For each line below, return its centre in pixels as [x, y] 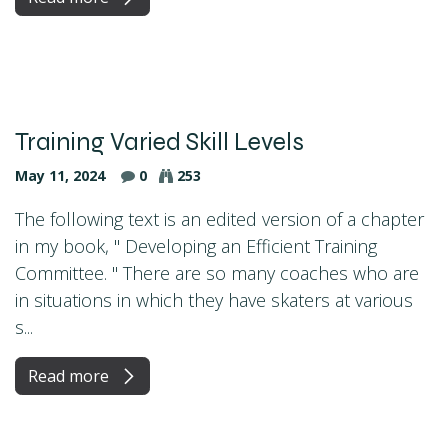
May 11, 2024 [60, 175]
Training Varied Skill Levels [159, 141]
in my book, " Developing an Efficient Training [196, 245]
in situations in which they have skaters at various [214, 299]
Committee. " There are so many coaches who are [217, 272]
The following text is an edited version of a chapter [219, 218]
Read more [70, 375]
